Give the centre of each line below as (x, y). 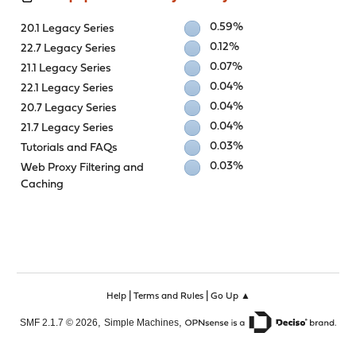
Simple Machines (141, 322)
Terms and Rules (168, 296)
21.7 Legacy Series (68, 128)
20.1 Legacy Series (68, 29)
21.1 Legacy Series (66, 68)
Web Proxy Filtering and (83, 168)
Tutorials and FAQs (70, 148)
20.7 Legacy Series (69, 108)
